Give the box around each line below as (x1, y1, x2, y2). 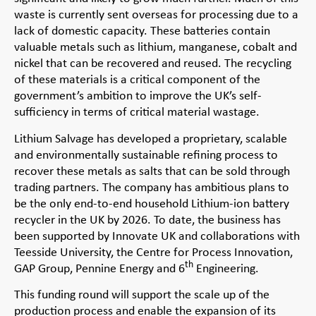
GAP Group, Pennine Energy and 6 (14, 259, 185, 276)
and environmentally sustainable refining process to (14, 145, 278, 163)
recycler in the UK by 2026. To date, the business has (14, 210, 281, 228)
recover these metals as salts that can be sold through (14, 162, 290, 179)
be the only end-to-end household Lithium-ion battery (14, 194, 289, 212)
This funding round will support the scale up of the (14, 285, 269, 303)
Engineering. (193, 259, 259, 276)
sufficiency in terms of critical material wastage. (14, 103, 260, 121)
